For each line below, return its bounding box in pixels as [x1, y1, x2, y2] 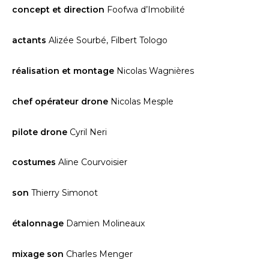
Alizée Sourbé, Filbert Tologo [49, 35, 168, 46]
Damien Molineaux [66, 217, 145, 229]
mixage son [12, 248, 66, 259]
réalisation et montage [12, 65, 114, 76]
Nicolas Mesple [108, 95, 174, 107]
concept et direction [12, 4, 107, 16]
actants [12, 35, 49, 46]
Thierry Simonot [29, 187, 98, 199]
